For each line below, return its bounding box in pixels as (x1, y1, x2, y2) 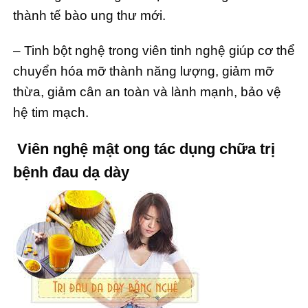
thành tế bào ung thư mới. (13, 8, 166, 23)
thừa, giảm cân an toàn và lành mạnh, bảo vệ (13, 84, 281, 99)
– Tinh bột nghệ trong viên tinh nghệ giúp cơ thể (13, 43, 295, 58)
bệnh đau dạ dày (13, 163, 129, 181)
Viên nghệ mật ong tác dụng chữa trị (13, 140, 275, 157)
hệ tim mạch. (13, 104, 89, 120)
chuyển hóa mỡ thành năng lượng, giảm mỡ (13, 63, 274, 78)
